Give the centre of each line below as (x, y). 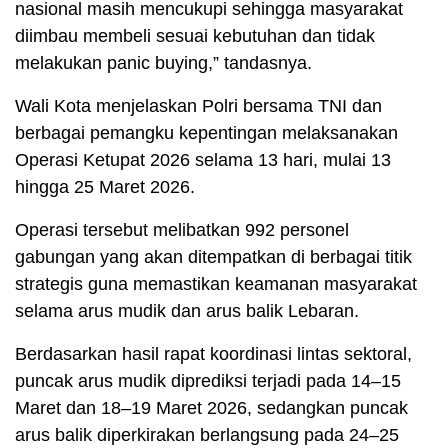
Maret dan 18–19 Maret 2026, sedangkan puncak (211, 408)
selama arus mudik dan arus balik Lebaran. (187, 311)
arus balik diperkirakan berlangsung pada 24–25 (207, 435)
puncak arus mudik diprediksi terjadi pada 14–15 (208, 381)
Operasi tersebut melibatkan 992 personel (182, 230)
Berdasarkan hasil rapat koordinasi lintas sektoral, (213, 354)
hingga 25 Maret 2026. (105, 187)
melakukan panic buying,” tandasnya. (163, 63)
